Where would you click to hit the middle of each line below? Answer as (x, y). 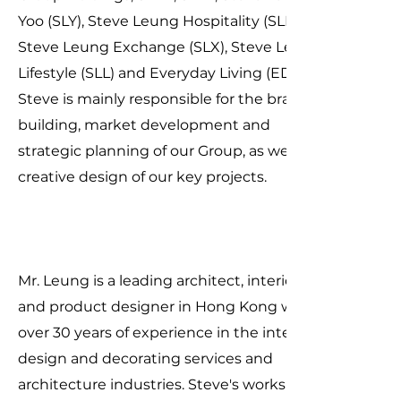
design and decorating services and (145, 358)
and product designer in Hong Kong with (166, 307)
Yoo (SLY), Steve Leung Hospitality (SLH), (161, 21)
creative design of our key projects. (142, 177)
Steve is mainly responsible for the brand (164, 99)
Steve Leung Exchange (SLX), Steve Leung (170, 47)
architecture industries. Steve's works (152, 384)
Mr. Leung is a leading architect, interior (158, 281)
